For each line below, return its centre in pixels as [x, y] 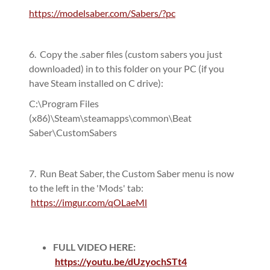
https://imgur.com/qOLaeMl [89, 202]
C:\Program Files [64, 104]
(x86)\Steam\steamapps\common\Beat [110, 118]
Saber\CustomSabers [73, 133]
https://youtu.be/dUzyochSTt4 [121, 262]
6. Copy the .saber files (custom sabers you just [126, 54]
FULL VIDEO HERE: [94, 247]
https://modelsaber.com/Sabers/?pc [102, 13]
